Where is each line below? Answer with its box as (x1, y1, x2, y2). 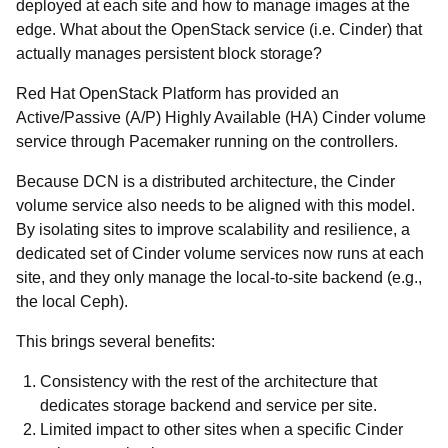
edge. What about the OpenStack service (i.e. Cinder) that (16, 21, 422, 38)
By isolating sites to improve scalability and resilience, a (16, 221, 410, 238)
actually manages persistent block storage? (16, 45, 322, 62)
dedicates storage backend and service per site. (40, 397, 377, 414)
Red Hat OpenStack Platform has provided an (16, 85, 339, 102)
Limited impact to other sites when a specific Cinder (40, 421, 403, 438)
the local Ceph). (16, 293, 128, 310)
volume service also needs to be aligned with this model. (16, 197, 415, 214)
